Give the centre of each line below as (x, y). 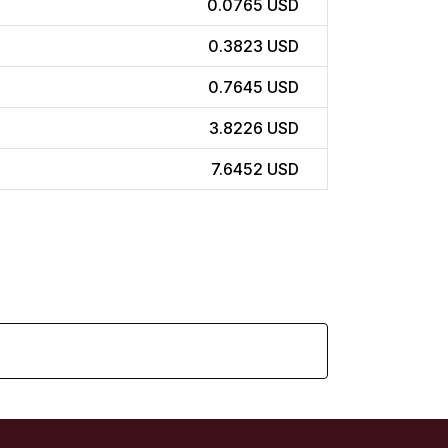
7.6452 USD (255, 169)
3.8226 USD (254, 128)
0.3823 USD (253, 46)
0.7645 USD (253, 87)
